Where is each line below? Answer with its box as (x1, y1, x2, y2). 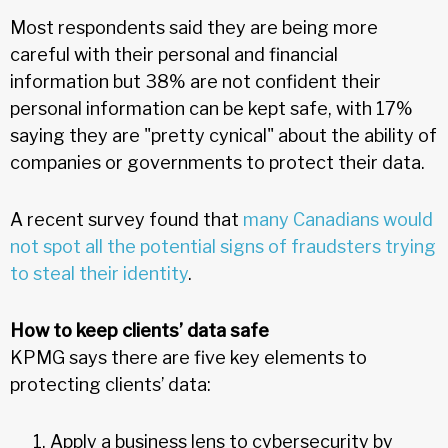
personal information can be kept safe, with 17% (10, 97, 413, 119)
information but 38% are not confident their (10, 70, 381, 92)
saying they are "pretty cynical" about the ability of (10, 124, 437, 146)
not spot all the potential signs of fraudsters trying (10, 235, 436, 257)
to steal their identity (10, 262, 188, 284)
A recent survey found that (10, 208, 243, 230)
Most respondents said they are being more (10, 16, 378, 38)
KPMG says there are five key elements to (10, 346, 367, 368)
